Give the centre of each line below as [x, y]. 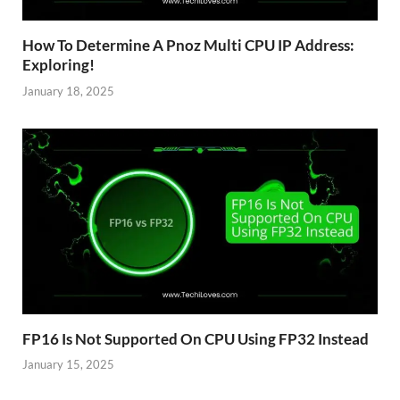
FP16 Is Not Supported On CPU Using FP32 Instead [196, 338]
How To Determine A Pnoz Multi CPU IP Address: [188, 46]
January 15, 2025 [68, 365]
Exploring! [58, 65]
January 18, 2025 [68, 91]
